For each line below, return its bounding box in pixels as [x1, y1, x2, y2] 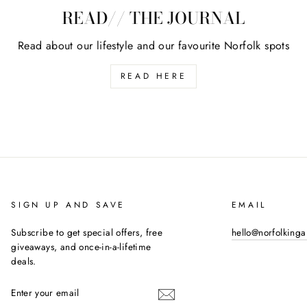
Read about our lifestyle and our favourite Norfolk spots [17, 37, 290, 53]
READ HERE [120, 69, 187, 82]
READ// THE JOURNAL [62, 5, 245, 31]
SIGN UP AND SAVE [11, 198, 125, 211]
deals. [11, 254, 36, 268]
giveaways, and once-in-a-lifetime [11, 239, 151, 254]
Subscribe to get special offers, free [11, 225, 163, 239]
